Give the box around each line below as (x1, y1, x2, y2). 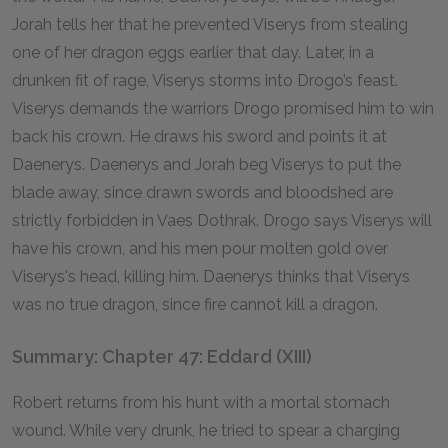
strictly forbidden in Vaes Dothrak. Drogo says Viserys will (12, 211, 432, 230)
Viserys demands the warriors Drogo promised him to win (12, 99, 434, 118)
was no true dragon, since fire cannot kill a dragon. (12, 295, 378, 314)
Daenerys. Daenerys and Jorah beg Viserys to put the (12, 155, 401, 174)
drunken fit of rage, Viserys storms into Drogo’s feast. (12, 71, 398, 90)
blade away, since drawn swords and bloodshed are (12, 183, 393, 202)
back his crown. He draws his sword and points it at (12, 127, 387, 146)
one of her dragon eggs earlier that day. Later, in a (12, 43, 374, 62)
